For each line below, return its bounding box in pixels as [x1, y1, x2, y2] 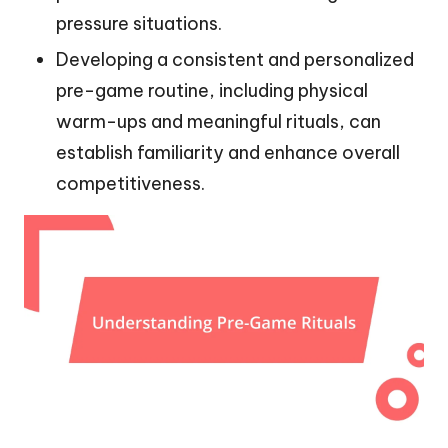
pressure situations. [56, 12, 222, 36]
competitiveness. [56, 172, 205, 196]
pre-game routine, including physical [56, 79, 368, 103]
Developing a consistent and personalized [56, 48, 414, 72]
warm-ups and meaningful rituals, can [56, 110, 381, 134]
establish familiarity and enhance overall [56, 141, 400, 165]
